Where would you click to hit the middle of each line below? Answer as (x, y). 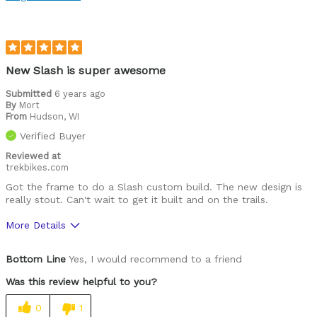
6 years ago (80, 94)
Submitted (30, 94)
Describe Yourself (47, 19)
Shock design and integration (74, 270)
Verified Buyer (53, 136)
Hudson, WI (54, 117)
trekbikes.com (37, 168)
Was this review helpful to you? (81, 282)
